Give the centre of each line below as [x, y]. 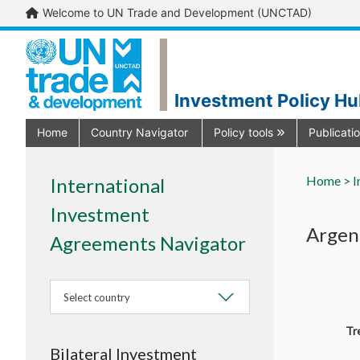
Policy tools [245, 132]
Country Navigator [139, 132]
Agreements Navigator [148, 243]
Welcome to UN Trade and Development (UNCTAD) [177, 13]
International [107, 185]
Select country [97, 297]
